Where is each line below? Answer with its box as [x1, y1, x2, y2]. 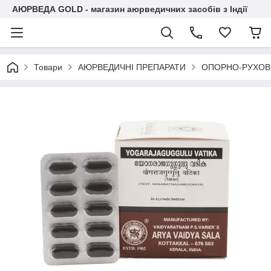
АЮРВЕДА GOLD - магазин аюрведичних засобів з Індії [12, 4, 247, 14]
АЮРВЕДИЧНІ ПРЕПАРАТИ [78, 62, 186, 72]
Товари [34, 62, 62, 72]
